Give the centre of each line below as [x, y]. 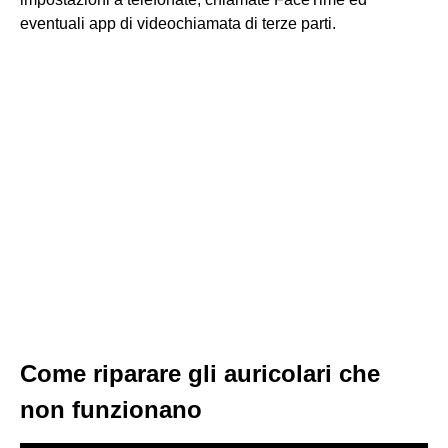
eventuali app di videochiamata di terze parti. [178, 23]
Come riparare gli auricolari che [200, 373]
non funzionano [111, 409]
